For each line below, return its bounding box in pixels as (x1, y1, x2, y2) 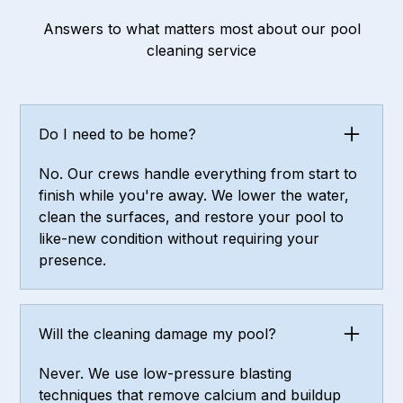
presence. (39, 251, 107, 270)
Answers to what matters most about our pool (42, 20, 361, 39)
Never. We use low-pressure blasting (39, 364, 292, 383)
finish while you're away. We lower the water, (39, 186, 350, 205)
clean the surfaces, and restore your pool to (39, 208, 345, 227)
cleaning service (147, 41, 256, 60)
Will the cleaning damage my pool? (39, 325, 277, 344)
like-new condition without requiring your (39, 229, 320, 248)
